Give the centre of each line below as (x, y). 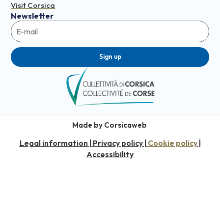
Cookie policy (172, 143)
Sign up (110, 57)
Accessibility (110, 154)
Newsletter (32, 15)
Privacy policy (118, 143)
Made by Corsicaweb (110, 125)
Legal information (54, 143)
